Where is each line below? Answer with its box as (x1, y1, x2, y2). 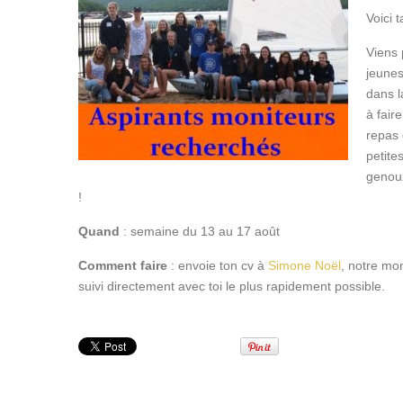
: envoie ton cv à (167, 257, 268, 273)
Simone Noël (268, 257, 341, 273)
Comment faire (78, 257, 167, 273)
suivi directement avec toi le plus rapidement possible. (78, 278, 385, 293)
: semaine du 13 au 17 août (120, 223, 280, 238)
